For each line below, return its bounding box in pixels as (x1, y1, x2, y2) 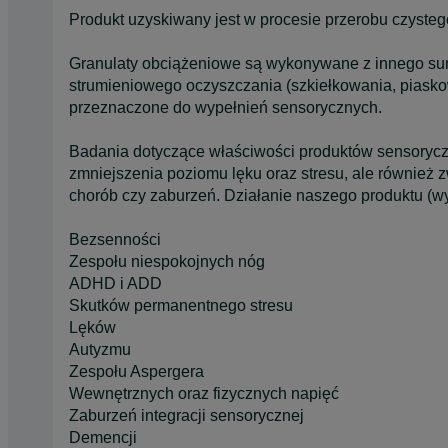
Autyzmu (69, 340, 131, 358)
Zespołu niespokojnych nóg (69, 252, 265, 270)
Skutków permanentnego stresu (69, 296, 293, 314)
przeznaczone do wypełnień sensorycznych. (69, 98, 382, 116)
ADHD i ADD (69, 274, 162, 292)
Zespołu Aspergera (69, 362, 204, 380)
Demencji (69, 428, 137, 446)
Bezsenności (69, 230, 161, 248)
